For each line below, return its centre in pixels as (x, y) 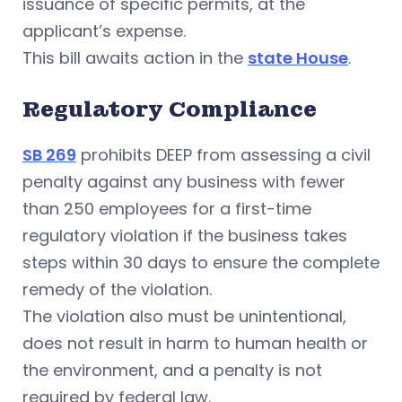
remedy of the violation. (117, 289)
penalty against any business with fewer (184, 182)
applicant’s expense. (104, 31)
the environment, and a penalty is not (172, 370)
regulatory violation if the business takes (185, 236)
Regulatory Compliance (170, 109)
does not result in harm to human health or (195, 343)
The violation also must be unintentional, (184, 316)
